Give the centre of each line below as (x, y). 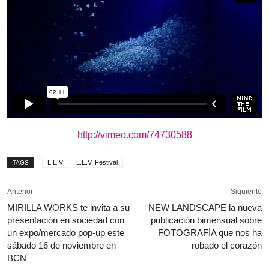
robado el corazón (227, 246)
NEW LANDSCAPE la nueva (205, 208)
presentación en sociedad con (66, 220)
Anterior (20, 192)
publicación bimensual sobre (206, 220)
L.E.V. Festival (97, 162)
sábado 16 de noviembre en (62, 246)
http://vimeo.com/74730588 (134, 135)
